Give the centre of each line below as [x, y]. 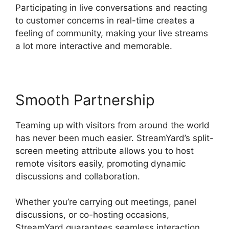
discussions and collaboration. [78, 176]
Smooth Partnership [85, 100]
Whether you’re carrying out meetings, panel [106, 202]
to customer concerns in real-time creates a [105, 20]
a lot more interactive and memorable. [94, 46]
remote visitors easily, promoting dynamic [100, 163]
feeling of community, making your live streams [112, 33]
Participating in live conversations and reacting [111, 7]
